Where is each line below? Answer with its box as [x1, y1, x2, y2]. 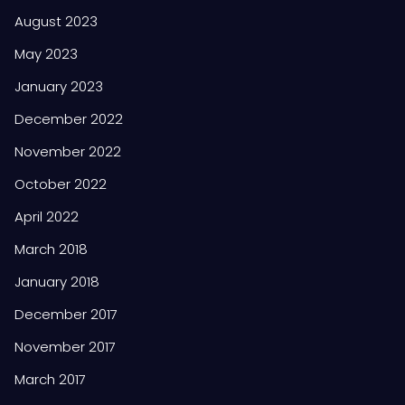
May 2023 [14, 43, 78, 63]
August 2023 [14, 11, 98, 31]
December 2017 [14, 304, 118, 324]
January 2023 [14, 76, 103, 96]
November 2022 [14, 141, 121, 161]
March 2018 [14, 239, 88, 259]
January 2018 [14, 271, 99, 291]
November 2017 [14, 336, 116, 356]
